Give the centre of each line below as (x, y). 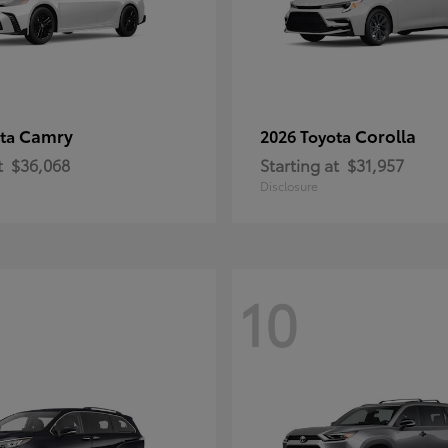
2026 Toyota (307, 135)
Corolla (385, 135)
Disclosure (289, 185)
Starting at (299, 164)
